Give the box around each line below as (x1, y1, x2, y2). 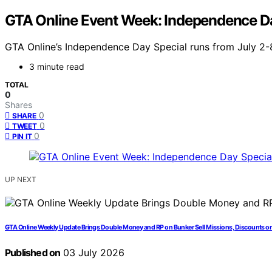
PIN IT (12, 132, 32, 141)
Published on (5, 246, 61, 259)
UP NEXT (5, 175, 36, 185)
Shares (5, 100, 32, 110)
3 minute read (29, 61, 84, 72)
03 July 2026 (60, 246, 125, 259)
